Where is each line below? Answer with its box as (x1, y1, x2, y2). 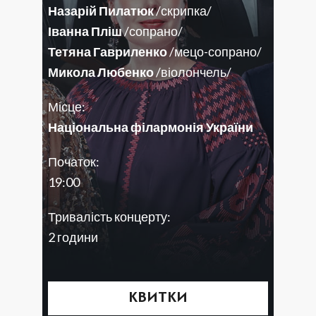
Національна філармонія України (48, 119, 253, 135)
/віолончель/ (156, 63, 231, 80)
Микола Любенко (48, 63, 154, 80)
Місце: (48, 98, 85, 114)
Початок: (48, 153, 99, 169)
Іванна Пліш (48, 23, 122, 39)
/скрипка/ (156, 2, 212, 18)
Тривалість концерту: (48, 208, 171, 224)
